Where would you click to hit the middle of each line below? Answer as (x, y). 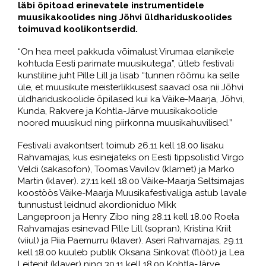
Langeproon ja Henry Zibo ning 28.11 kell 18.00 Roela (129, 217)
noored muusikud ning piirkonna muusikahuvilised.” (125, 123)
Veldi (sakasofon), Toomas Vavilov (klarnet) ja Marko (126, 169)
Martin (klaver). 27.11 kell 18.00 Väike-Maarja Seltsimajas (131, 181)
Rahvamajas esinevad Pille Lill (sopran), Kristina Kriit (124, 229)
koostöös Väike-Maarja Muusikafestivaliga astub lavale (132, 193)
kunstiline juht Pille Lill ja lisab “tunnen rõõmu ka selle (129, 75)
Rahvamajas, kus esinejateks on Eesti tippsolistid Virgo (131, 157)
